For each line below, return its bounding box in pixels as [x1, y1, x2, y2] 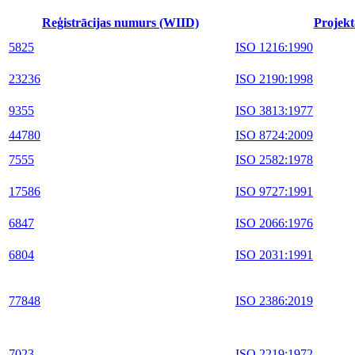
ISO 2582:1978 [235, 152, 313, 166]
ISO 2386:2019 [235, 293, 313, 307]
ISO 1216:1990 [235, 40, 313, 54]
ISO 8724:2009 [235, 128, 313, 142]
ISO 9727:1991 [235, 184, 313, 198]
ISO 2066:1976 [235, 216, 313, 230]
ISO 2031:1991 [235, 247, 313, 261]
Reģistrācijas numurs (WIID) [42, 15, 199, 29]
